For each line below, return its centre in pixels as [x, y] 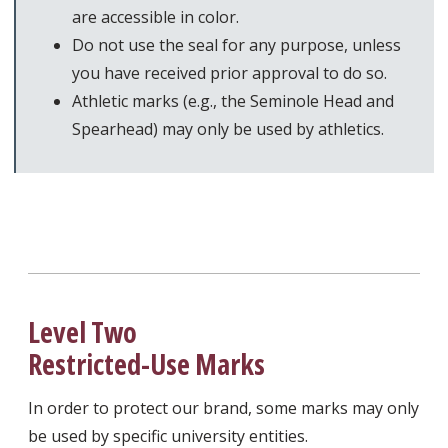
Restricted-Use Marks [146, 363]
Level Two [82, 331]
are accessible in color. [155, 16]
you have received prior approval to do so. [229, 72]
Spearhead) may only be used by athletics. [228, 128]
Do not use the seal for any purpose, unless [236, 44]
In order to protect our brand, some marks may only [223, 407]
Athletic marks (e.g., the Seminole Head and [233, 100]
